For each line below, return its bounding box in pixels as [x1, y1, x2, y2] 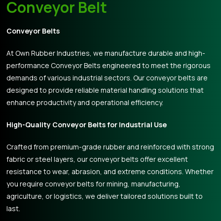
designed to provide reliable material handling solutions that [6, 85, 204, 95]
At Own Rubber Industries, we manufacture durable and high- [6, 48, 206, 58]
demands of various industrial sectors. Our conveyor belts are [6, 73, 208, 82]
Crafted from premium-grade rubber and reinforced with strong [6, 142, 215, 151]
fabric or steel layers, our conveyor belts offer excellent [6, 154, 188, 164]
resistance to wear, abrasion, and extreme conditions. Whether [6, 167, 214, 176]
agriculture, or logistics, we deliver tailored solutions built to [6, 191, 203, 201]
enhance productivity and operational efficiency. [6, 98, 164, 107]
